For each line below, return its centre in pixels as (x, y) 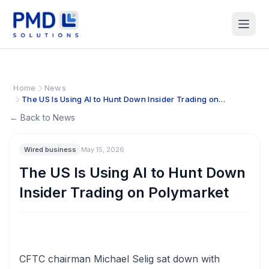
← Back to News (42, 117)
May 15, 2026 (103, 150)
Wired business (50, 150)
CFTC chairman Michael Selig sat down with (119, 259)
